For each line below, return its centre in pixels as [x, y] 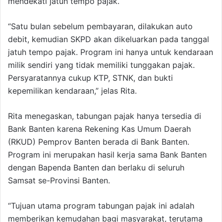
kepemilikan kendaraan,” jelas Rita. [72, 91]
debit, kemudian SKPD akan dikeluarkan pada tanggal [109, 39]
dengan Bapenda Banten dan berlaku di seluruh [96, 168]
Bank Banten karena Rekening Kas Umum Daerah [99, 129]
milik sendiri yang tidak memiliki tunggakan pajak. [101, 65]
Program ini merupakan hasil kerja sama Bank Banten [107, 155]
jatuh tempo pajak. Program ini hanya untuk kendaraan [111, 52]
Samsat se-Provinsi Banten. [59, 181]
